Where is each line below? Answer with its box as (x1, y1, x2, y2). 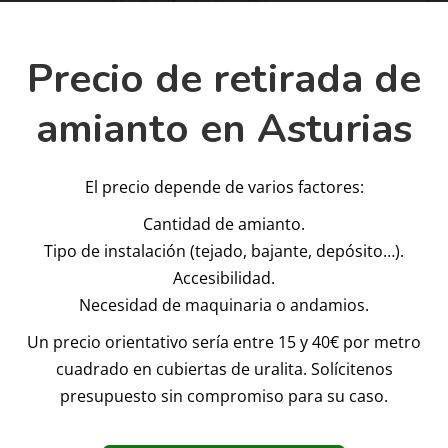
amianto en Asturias (36, 102, 412, 157)
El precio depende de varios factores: (84, 176, 364, 199)
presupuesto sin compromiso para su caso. (60, 385, 388, 408)
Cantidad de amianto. (143, 213, 305, 236)
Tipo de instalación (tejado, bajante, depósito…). (44, 240, 404, 263)
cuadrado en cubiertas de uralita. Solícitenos (55, 358, 393, 381)
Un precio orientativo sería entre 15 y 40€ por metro (27, 331, 421, 354)
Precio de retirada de (27, 52, 421, 107)
